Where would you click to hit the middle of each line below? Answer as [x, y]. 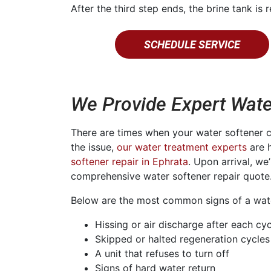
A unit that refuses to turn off [162, 253]
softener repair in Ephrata [129, 161]
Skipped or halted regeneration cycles [182, 239]
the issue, [94, 147]
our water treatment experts [182, 147]
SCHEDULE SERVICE [192, 44]
